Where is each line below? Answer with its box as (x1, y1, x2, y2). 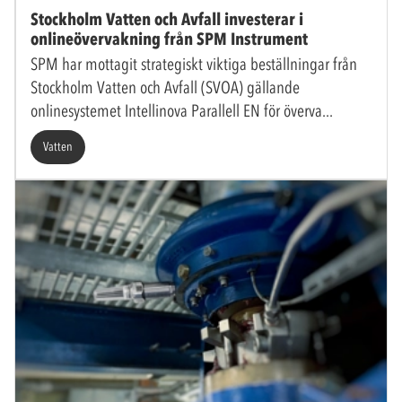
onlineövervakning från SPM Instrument (31, 29, 308, 50)
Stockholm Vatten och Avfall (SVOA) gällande (31, 77, 300, 99)
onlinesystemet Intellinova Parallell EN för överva (31, 100, 322, 122)
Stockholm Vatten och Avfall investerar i (31, 9, 303, 31)
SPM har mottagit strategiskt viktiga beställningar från (31, 54, 357, 75)
